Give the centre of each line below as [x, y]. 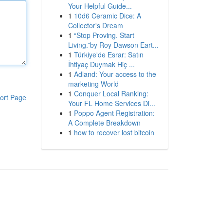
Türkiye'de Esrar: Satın [109, 54]
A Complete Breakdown [104, 123]
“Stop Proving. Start [104, 35]
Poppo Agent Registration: [114, 113]
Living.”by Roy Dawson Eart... [113, 45]
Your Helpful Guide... [100, 6]
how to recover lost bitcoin [114, 132]
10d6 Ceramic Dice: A [107, 16]
